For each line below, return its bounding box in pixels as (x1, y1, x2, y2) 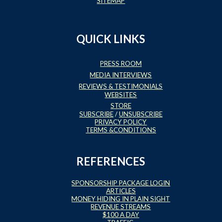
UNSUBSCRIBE (118, 110, 163, 118)
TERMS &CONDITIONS (85, 126, 156, 134)
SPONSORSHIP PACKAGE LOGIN (71, 178, 170, 187)
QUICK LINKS (76, 32, 146, 46)
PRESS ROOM (100, 59, 142, 68)
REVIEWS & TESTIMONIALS (79, 82, 163, 91)
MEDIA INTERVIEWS (90, 71, 152, 79)
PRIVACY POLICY (95, 118, 147, 126)
